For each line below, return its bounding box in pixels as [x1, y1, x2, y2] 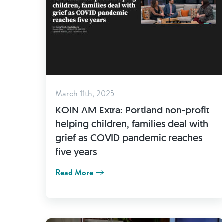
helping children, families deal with [55, 117, 208, 130]
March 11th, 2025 [55, 88, 114, 99]
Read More [55, 167, 93, 178]
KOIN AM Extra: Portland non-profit [55, 104, 209, 116]
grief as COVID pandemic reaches [55, 131, 203, 144]
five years [55, 145, 97, 158]
